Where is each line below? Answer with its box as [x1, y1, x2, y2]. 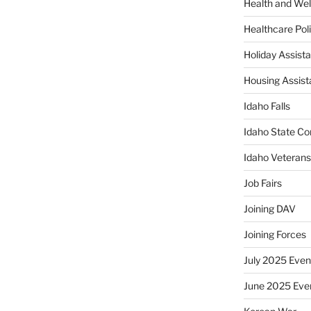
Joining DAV [243, 203, 296, 215]
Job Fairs [243, 177, 282, 190]
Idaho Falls [243, 100, 290, 112]
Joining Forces [243, 228, 306, 241]
